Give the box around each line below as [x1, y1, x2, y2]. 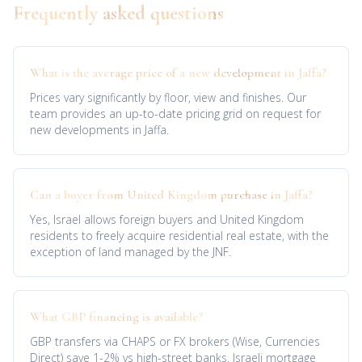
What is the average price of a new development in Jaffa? [30, 65, 326, 81]
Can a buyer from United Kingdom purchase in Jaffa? [30, 187, 313, 203]
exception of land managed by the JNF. [30, 244, 231, 259]
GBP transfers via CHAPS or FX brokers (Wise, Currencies [30, 334, 320, 349]
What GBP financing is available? [30, 309, 203, 325]
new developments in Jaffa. [30, 122, 169, 137]
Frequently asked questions [13, 2, 224, 25]
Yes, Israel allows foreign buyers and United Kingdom [30, 212, 304, 227]
